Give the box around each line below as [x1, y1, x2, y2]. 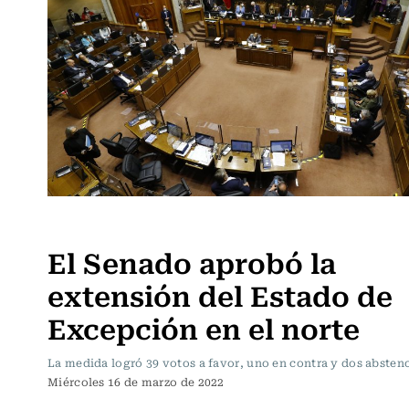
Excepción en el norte [47, 305, 360, 349]
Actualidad [52, 215, 122, 236]
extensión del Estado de [47, 272, 393, 316]
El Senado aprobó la [47, 239, 336, 283]
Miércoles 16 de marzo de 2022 [47, 372, 225, 390]
